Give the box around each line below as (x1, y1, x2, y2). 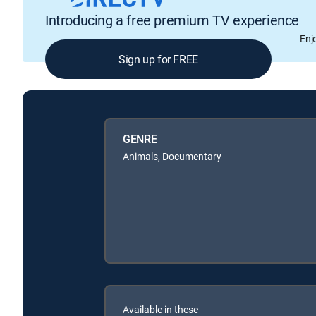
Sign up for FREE (119, 51, 198, 68)
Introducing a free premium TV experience (45, 11, 299, 30)
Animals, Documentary (123, 149, 221, 163)
